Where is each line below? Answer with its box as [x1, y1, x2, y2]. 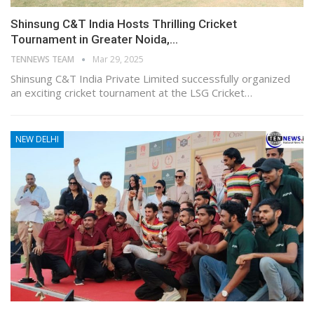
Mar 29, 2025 [93, 53, 144, 66]
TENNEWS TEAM [11, 53, 76, 66]
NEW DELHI [15, 133, 59, 146]
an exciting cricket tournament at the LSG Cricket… [11, 86, 252, 100]
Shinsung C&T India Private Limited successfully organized [11, 71, 290, 86]
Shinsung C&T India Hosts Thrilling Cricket [11, 17, 237, 32]
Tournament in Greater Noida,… [11, 32, 178, 47]
